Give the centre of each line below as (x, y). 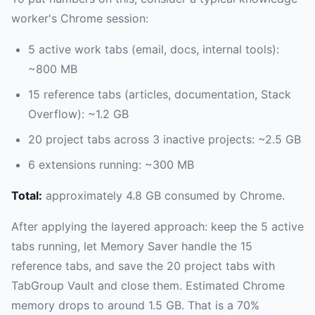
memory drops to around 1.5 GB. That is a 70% (135, 305)
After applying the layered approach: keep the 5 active (157, 226)
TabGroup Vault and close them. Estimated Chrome (148, 285)
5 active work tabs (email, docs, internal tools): (154, 49)
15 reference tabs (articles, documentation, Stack (160, 94)
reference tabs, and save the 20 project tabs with (143, 265)
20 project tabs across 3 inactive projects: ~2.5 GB (165, 139)
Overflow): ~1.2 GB (78, 114)
